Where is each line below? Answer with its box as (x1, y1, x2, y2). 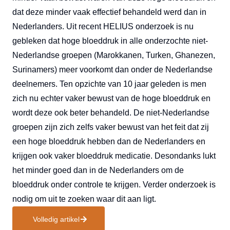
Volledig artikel (33, 215, 80, 224)
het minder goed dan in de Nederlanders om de (12, 166, 184, 175)
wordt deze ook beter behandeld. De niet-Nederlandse (12, 108, 209, 118)
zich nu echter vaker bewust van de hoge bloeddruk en (12, 94, 210, 103)
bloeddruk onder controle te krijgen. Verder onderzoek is (12, 180, 216, 189)
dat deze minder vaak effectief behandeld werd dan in (12, 8, 206, 17)
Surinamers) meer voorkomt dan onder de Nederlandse (12, 65, 213, 74)
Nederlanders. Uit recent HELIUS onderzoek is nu (12, 22, 194, 31)
